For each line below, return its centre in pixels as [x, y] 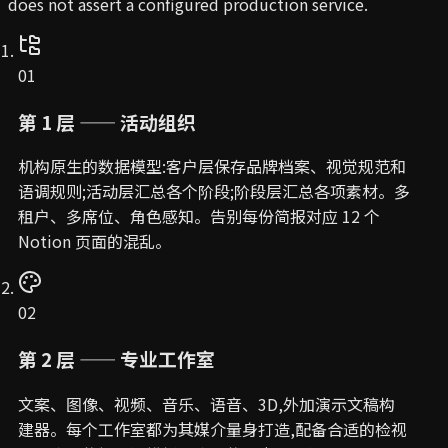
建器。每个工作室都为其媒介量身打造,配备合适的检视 [212, 428]
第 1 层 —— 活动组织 [107, 121]
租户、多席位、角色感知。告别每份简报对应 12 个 [199, 216]
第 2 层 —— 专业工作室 [116, 359]
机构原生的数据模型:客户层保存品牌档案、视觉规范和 [212, 166]
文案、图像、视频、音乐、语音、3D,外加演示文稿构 [206, 403]
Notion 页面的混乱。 [94, 241]
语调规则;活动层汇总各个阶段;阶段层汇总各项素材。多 [214, 191]
